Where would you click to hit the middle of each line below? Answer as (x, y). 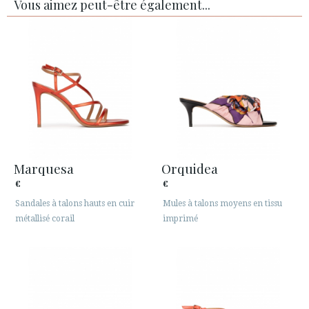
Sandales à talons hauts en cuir (75, 203)
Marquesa (44, 168)
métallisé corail (45, 218)
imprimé (180, 218)
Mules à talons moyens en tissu (222, 203)
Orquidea (190, 168)
